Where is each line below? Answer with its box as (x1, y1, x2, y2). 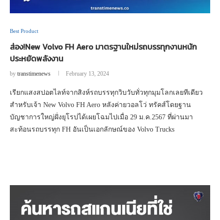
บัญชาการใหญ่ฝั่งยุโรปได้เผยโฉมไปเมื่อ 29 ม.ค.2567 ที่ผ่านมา (10, 113, 193, 121)
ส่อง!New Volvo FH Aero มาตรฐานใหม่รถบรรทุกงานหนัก (10, 41, 197, 53)
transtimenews (17, 70, 51, 78)
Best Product (10, 28, 38, 34)
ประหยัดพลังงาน (10, 53, 63, 65)
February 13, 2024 (66, 70, 109, 78)
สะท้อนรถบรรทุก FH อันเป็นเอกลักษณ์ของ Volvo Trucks (10, 126, 174, 134)
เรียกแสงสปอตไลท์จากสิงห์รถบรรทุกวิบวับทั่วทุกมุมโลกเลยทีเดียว (10, 89, 203, 97)
